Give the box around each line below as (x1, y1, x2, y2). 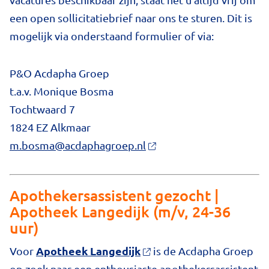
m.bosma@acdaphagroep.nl (10, 139, 146, 152)
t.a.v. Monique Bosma (10, 85, 113, 98)
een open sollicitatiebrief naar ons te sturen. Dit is (10, 11, 252, 24)
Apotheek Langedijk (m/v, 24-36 (10, 201, 231, 221)
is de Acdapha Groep (151, 244, 254, 257)
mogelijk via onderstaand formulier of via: (10, 29, 214, 42)
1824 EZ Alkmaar (10, 121, 91, 134)
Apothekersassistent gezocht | (10, 185, 219, 205)
